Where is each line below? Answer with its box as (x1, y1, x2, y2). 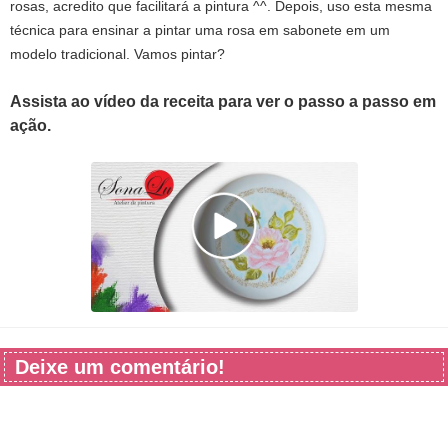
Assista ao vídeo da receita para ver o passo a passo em (10, 92, 436, 110)
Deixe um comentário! (15, 355, 225, 378)
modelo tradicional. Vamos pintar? (10, 45, 225, 62)
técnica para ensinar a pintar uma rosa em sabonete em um (10, 21, 390, 38)
